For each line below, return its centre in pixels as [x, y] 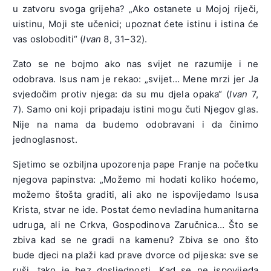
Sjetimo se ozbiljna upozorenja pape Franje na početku [135, 164]
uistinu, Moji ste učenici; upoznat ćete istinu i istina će [135, 24]
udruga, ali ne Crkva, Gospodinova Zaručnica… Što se [135, 224]
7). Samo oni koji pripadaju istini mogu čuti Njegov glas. [135, 109]
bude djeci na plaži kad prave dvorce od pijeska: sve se [135, 255]
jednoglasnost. [45, 139]
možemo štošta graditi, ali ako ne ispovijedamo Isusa [135, 194]
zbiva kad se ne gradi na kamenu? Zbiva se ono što [135, 240]
